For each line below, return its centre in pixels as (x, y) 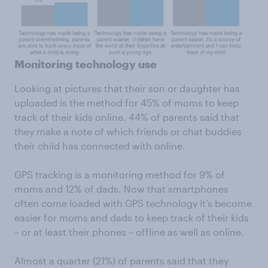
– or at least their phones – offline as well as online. (129, 232)
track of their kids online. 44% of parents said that (127, 117)
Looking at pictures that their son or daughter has (127, 89)
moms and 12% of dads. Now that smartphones (121, 189)
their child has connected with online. (100, 146)
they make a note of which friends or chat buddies (128, 132)
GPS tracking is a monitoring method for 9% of (120, 175)
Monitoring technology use (86, 64)
